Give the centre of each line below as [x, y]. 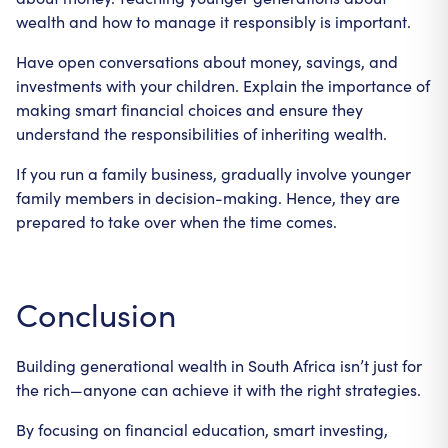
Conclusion [96, 314]
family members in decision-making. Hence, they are [208, 197]
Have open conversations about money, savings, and [207, 61]
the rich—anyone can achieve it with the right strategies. [218, 389]
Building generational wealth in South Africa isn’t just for [219, 365]
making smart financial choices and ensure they [189, 109]
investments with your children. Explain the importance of [223, 85]
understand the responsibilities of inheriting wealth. [201, 133]
